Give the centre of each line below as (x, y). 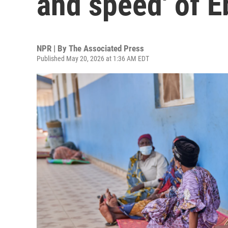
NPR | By (53, 48)
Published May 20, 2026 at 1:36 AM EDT (93, 59)
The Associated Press (106, 48)
